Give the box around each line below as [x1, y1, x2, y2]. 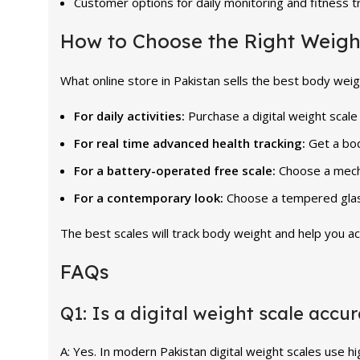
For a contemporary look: [74, 189, 227, 206]
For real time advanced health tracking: [74, 134, 309, 151]
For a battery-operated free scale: [74, 162, 279, 178]
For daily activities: [74, 107, 188, 124]
